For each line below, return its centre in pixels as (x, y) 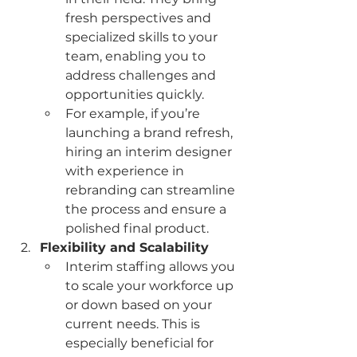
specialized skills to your (143, 37)
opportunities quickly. (135, 95)
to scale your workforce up (151, 286)
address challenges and (142, 76)
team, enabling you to (137, 57)
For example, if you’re (134, 114)
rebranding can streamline (152, 190)
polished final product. (137, 229)
